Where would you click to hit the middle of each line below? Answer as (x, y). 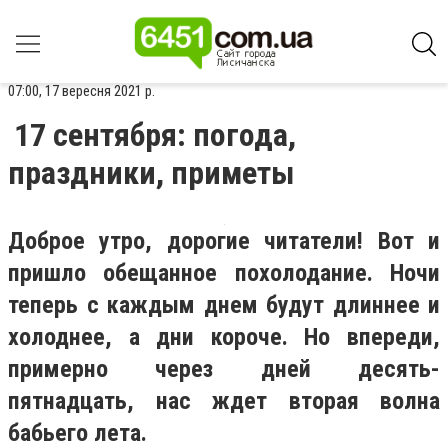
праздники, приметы (151, 173)
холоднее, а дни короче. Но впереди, (224, 337)
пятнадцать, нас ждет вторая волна (224, 401)
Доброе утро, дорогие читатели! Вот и (224, 241)
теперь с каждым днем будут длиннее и (224, 305)
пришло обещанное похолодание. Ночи (224, 273)
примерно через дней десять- (224, 369)
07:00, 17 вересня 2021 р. (81, 91)
